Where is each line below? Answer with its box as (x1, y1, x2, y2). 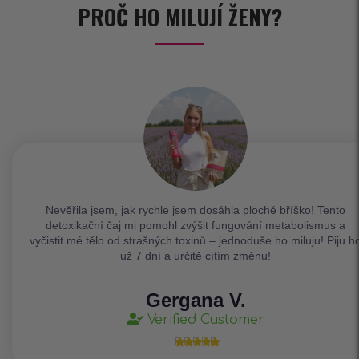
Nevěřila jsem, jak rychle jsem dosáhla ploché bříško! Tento (46, 204, 345, 217)
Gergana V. (145, 289, 246, 312)
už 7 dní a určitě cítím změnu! (120, 249, 271, 263)
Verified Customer (147, 313, 264, 328)
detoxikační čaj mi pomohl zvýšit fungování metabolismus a (46, 219, 345, 232)
